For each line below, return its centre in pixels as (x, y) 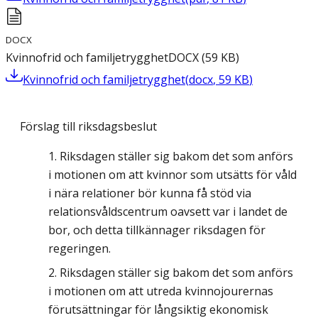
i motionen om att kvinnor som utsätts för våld (172, 175)
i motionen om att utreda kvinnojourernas (161, 291)
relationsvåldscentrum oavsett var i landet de (168, 212)
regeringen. (79, 249)
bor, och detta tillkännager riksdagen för (157, 230)
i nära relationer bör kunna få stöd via (150, 193)
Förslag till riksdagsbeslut (88, 127)
